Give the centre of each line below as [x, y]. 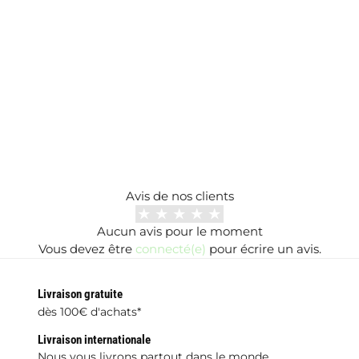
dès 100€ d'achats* [89, 311]
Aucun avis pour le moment [179, 232]
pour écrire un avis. [263, 249]
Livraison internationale [94, 339]
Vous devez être [87, 249]
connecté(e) [170, 249]
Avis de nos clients [179, 196]
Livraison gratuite [80, 294]
